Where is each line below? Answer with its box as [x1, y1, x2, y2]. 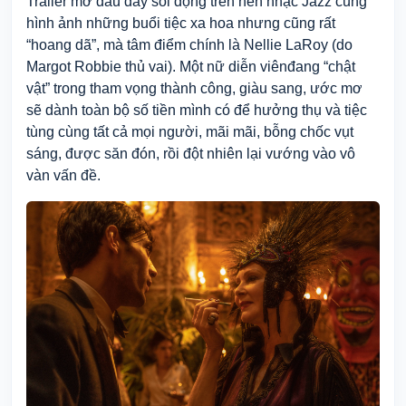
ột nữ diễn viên [191, 58, 287, 74]
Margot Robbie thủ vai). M [26, 58, 191, 74]
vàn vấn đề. [26, 167, 101, 183]
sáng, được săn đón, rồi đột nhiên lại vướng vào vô [26, 145, 355, 161]
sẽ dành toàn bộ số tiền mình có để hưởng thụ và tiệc [26, 101, 367, 118]
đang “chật [287, 58, 355, 74]
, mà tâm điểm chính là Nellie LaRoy [96, 36, 328, 53]
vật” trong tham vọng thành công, [26, 80, 239, 96]
